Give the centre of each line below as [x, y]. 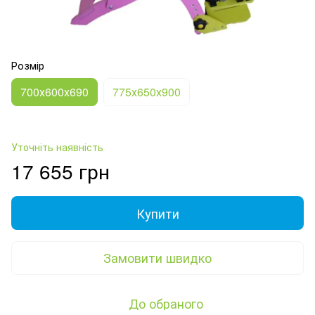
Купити [157, 213]
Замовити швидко [157, 258]
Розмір [28, 65]
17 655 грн [60, 171]
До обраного [166, 303]
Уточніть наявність [57, 147]
